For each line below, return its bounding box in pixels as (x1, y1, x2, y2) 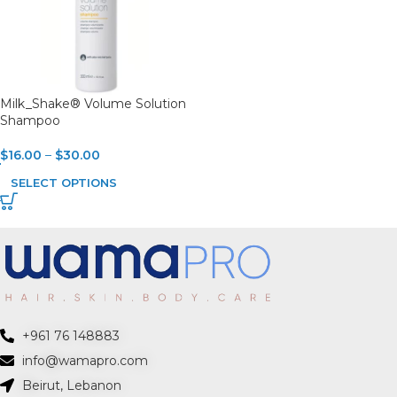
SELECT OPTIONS (11, 175, 117, 190)
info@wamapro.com (22, 353, 148, 370)
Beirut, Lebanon (22, 378, 121, 394)
